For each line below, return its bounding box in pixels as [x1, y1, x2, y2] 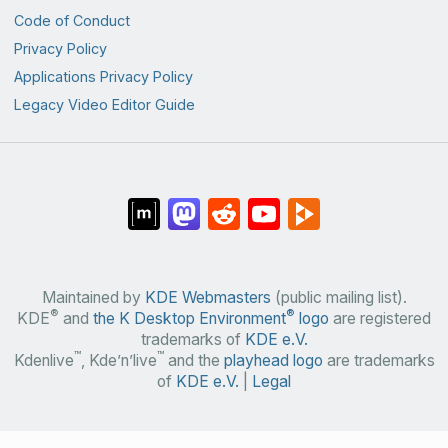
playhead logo [223, 350, 323, 370]
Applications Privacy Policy [13, 67, 193, 85]
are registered [329, 308, 431, 328]
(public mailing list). [270, 287, 407, 307]
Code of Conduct [13, 11, 130, 29]
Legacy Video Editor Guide [13, 96, 195, 114]
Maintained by [41, 287, 145, 307]
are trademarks [322, 350, 435, 370]
